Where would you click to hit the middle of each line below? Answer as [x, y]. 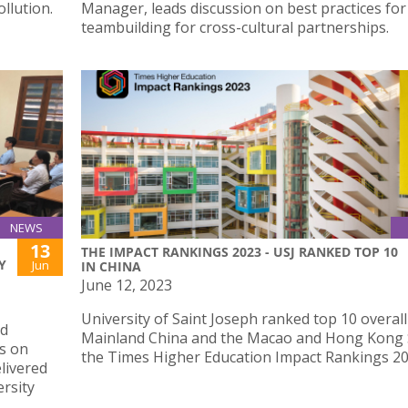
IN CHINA [111, 267]
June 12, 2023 [127, 286]
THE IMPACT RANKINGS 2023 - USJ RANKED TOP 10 [240, 252]
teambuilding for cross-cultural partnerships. [235, 27]
